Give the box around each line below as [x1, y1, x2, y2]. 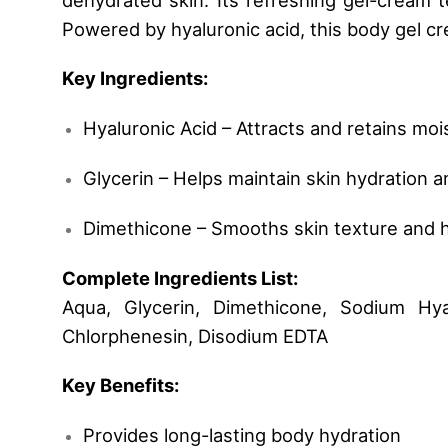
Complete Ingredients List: [62, 266, 298, 289]
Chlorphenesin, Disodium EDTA [62, 324, 328, 347]
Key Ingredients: [62, 67, 208, 90]
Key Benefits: [62, 374, 179, 397]
